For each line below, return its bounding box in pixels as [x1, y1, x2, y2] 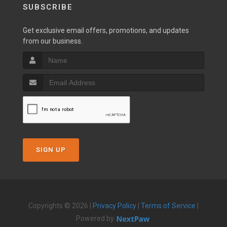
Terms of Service [141, 202, 196, 210]
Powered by [76, 214, 116, 222]
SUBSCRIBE [23, 3, 73, 12]
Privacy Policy [93, 202, 136, 210]
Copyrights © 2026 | [28, 202, 93, 210]
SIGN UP [36, 146, 66, 154]
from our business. [23, 37, 83, 45]
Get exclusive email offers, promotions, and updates [23, 26, 189, 34]
